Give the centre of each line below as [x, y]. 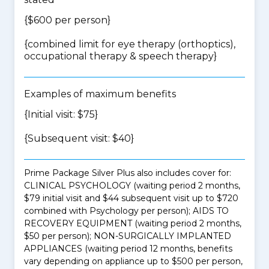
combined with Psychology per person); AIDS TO [126, 211]
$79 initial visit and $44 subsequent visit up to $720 [131, 198]
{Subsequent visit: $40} [79, 138]
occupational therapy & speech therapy [119, 56]
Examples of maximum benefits [100, 94]
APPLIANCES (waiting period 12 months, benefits [128, 249]
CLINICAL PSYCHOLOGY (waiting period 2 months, [132, 186]
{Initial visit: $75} [61, 114]
